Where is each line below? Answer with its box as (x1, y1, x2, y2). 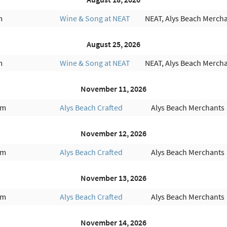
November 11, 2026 (80, 83, 146, 94)
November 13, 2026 (80, 172, 146, 183)
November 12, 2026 (80, 128, 146, 138)
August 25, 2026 (86, 39, 140, 49)
